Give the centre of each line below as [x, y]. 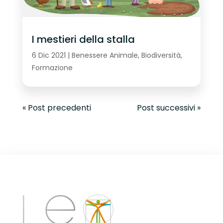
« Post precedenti [56, 108]
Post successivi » [169, 108]
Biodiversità [161, 55]
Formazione [52, 67]
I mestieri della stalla [83, 40]
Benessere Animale [105, 55]
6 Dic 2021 [49, 55]
